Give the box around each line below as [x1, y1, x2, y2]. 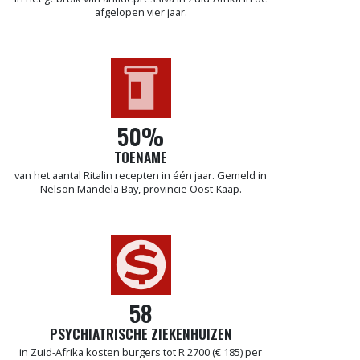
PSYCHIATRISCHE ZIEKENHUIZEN [49, 323, 232, 345]
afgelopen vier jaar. [94, 5, 187, 20]
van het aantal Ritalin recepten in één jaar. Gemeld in [14, 168, 267, 183]
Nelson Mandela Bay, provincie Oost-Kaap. [39, 182, 242, 197]
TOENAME [114, 146, 167, 168]
